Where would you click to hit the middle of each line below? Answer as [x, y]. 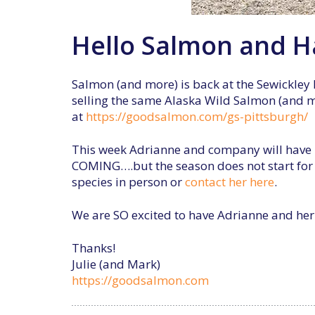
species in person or [128, 182]
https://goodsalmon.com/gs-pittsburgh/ [197, 116]
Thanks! [94, 248]
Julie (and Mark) [116, 264]
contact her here [230, 182]
